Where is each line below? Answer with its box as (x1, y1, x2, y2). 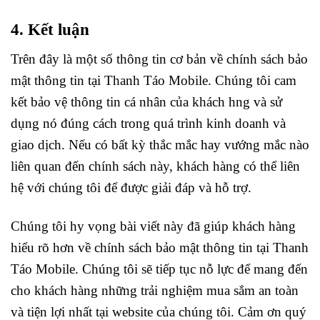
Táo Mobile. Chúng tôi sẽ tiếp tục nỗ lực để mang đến (11, 261, 308, 277)
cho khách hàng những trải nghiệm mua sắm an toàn (11, 283, 299, 299)
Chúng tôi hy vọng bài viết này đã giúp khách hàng (11, 219, 296, 234)
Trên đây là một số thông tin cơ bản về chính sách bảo (11, 51, 308, 66)
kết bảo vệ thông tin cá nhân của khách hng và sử (11, 94, 282, 109)
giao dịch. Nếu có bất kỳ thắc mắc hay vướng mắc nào (11, 136, 309, 152)
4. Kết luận (11, 21, 89, 39)
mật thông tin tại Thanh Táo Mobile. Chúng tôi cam (11, 72, 296, 88)
